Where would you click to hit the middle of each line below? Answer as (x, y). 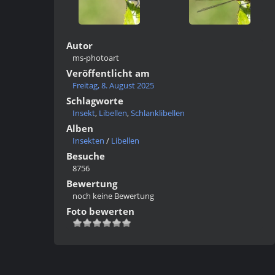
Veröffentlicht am (108, 73)
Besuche (86, 156)
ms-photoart (96, 58)
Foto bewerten (100, 211)
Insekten (88, 141)
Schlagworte (95, 101)
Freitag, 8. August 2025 (113, 85)
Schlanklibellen (158, 113)
